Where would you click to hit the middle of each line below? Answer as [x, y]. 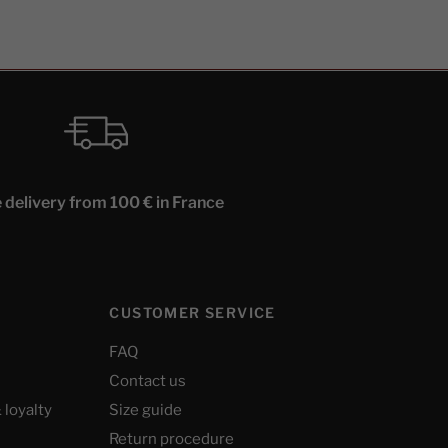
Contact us [148, 381]
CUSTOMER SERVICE [192, 312]
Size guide [146, 410]
